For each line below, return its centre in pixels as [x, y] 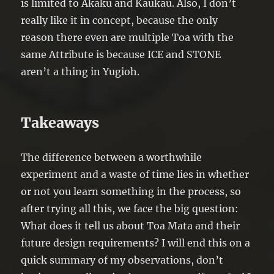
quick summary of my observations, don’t [122, 260]
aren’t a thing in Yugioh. [80, 72]
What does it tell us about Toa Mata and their [131, 226]
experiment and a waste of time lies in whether [135, 175]
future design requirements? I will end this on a [136, 243]
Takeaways [60, 123]
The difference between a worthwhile [112, 157]
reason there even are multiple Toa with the [128, 38]
